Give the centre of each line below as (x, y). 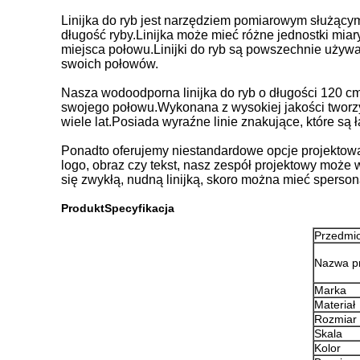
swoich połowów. (110, 64)
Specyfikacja (139, 208)
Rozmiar (335, 319)
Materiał (334, 305)
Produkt (83, 208)
